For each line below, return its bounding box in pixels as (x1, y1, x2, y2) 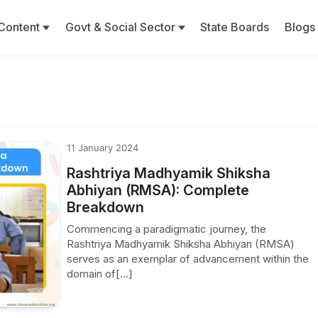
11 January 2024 (67, 142, 139, 153)
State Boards (200, 20, 270, 34)
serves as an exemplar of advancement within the (67, 252, 309, 265)
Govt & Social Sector (65, 20, 178, 34)
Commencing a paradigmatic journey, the (67, 222, 267, 236)
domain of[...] (67, 267, 133, 280)
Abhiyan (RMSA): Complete (67, 182, 250, 199)
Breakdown (67, 199, 145, 216)
